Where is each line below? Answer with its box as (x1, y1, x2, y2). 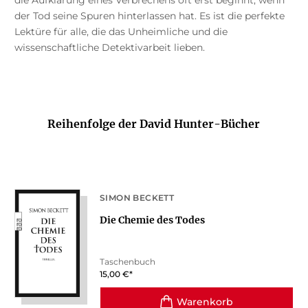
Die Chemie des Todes (99, 214, 205, 227)
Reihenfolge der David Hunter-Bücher (47, 117, 261, 131)
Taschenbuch (99, 256, 155, 267)
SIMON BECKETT (99, 192, 175, 203)
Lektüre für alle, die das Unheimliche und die (14, 25, 228, 38)
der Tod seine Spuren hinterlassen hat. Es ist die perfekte (14, 10, 285, 23)
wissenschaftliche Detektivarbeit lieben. (14, 41, 205, 54)
